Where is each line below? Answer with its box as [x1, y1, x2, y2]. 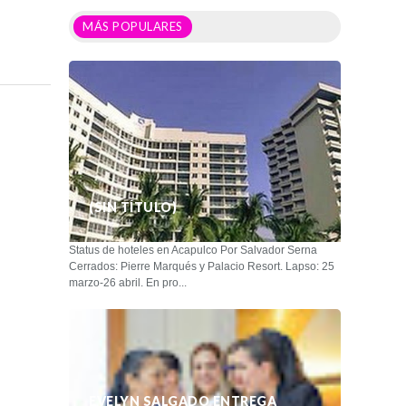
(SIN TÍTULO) [89, 198, 177, 215]
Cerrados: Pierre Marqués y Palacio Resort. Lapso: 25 [69, 259, 334, 273]
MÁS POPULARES [82, 18, 183, 34]
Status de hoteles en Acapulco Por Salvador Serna [69, 243, 317, 256]
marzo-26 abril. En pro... [69, 275, 187, 289]
